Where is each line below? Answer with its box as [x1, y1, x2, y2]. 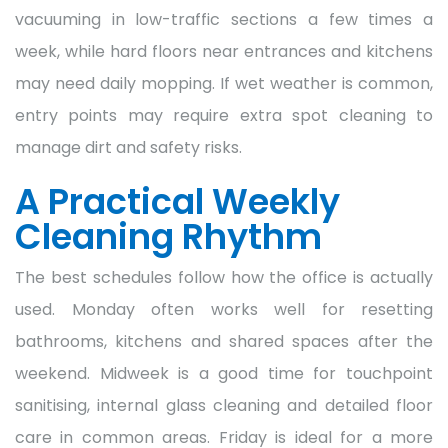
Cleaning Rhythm [15, 211, 322, 261]
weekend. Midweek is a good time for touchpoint [15, 361, 433, 385]
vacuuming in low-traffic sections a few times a [15, 7, 433, 31]
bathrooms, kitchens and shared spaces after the [15, 329, 433, 353]
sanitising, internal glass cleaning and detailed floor [15, 393, 433, 417]
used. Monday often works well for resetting [15, 297, 433, 321]
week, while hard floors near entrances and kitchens [15, 39, 433, 63]
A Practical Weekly [15, 176, 340, 226]
